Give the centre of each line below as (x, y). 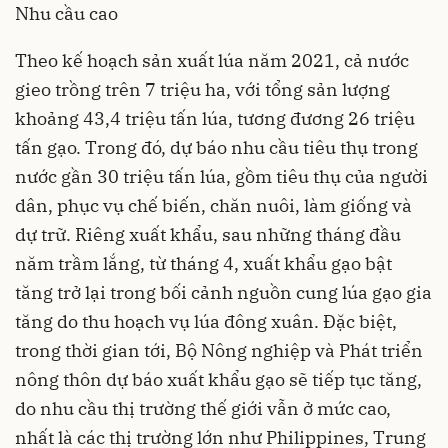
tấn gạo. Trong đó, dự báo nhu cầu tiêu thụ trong (216, 147)
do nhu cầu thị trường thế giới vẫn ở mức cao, (203, 408)
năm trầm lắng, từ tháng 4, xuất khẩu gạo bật (203, 263)
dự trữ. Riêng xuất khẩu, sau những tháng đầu (208, 234)
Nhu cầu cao (66, 13)
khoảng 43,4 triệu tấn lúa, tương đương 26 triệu (215, 118)
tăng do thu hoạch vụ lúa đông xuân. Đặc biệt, (206, 321)
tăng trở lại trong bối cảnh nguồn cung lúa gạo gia (223, 292)
